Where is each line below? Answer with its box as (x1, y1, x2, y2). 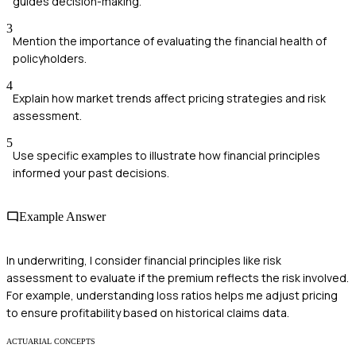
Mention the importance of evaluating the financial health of (13, 33, 327, 48)
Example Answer (19, 209, 106, 223)
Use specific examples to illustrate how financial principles (13, 147, 320, 163)
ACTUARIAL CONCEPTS (6, 337, 95, 346)
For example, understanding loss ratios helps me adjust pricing (6, 288, 338, 304)
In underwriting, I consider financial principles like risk (6, 253, 281, 269)
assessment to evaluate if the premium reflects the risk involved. (6, 270, 349, 286)
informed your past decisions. (13, 164, 169, 180)
